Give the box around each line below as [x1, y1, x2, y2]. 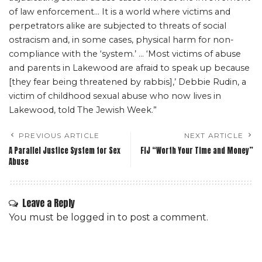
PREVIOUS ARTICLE [19, 131, 100, 140]
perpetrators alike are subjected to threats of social [9, 20, 226, 31]
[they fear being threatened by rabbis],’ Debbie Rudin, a [9, 77, 246, 87]
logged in [71, 212, 115, 223]
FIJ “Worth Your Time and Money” [140, 145, 253, 156]
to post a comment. [115, 212, 208, 223]
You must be [9, 212, 71, 223]
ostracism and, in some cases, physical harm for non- [9, 35, 234, 45]
